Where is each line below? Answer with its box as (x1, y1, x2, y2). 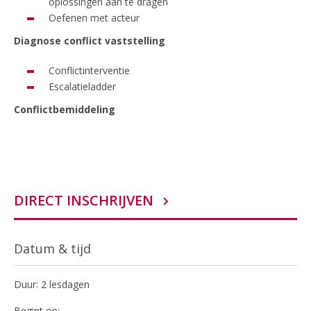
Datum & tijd (14, 240, 91, 257)
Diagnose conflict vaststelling (14, 34, 165, 47)
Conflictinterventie (49, 64, 130, 77)
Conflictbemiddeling (14, 103, 115, 116)
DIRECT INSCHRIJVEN (14, 191, 153, 210)
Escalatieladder (49, 80, 116, 93)
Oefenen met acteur (49, 11, 140, 24)
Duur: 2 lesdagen (14, 278, 90, 291)
